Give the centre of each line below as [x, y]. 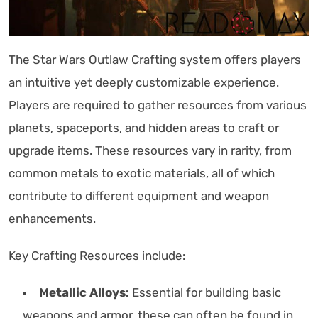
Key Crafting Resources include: [97, 255]
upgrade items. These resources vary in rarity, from [150, 150]
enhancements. [52, 218]
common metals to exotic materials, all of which [142, 173]
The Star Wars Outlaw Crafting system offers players [155, 59]
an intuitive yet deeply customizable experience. [144, 82]
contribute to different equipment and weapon [139, 196]
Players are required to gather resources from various [158, 105]
